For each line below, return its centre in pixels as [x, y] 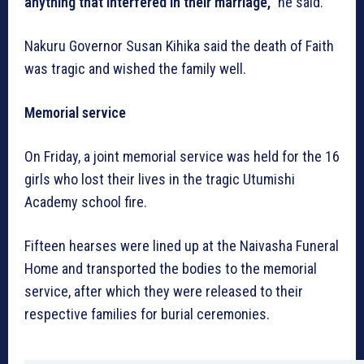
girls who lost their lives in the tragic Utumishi [160, 180]
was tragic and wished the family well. [135, 69]
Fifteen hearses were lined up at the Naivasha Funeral [182, 246]
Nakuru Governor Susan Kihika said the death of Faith [179, 46]
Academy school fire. [86, 202]
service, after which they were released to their [164, 292]
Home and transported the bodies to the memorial [171, 269]
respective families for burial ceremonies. [147, 314]
